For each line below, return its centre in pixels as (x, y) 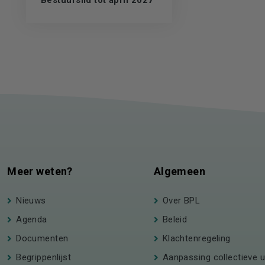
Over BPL (181, 201)
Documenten (42, 238)
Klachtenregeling (196, 238)
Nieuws (31, 201)
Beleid (175, 219)
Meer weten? (40, 171)
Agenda (32, 219)
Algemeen (180, 171)
